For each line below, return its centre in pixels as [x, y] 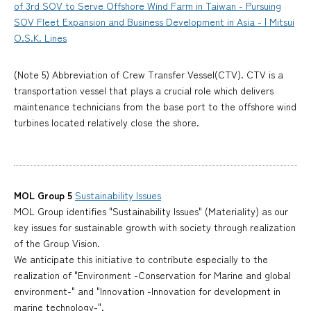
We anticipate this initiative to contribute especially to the [141, 259]
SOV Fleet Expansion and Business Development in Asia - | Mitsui [154, 21]
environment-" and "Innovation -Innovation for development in [147, 291]
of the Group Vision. [57, 243]
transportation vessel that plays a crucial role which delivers [144, 90]
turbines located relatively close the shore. [107, 122]
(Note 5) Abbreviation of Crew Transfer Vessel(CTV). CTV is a [149, 74]
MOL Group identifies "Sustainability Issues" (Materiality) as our [151, 211]
